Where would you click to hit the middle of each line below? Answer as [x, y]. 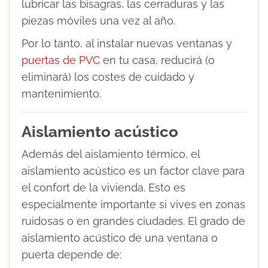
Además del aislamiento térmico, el [111, 154]
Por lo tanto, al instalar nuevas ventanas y [127, 43]
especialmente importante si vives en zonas [133, 204]
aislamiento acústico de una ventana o [120, 237]
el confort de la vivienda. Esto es [103, 187]
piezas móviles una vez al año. [98, 20]
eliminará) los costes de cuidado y [108, 77]
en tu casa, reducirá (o [157, 60]
